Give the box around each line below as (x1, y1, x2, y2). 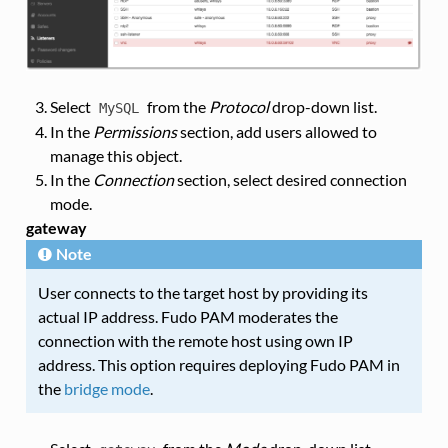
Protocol (208, 96, 269, 116)
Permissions (92, 121, 177, 141)
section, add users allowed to (176, 121, 377, 141)
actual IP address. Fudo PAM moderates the (37, 306, 338, 326)
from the (143, 96, 209, 116)
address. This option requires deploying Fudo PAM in (37, 354, 400, 374)
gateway (25, 217, 87, 237)
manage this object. (49, 145, 182, 165)
